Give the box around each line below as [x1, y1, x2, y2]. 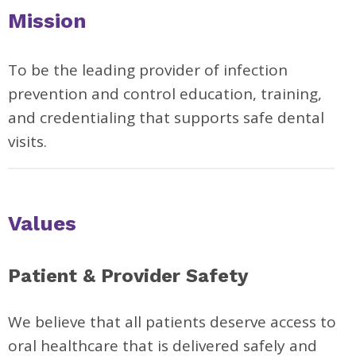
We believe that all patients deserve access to [8, 311, 336, 332]
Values [8, 211, 76, 235]
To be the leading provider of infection [8, 60, 288, 80]
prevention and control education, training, [8, 83, 322, 104]
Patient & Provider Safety [8, 265, 249, 287]
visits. [8, 131, 47, 152]
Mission [8, 9, 87, 33]
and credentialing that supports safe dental [8, 107, 324, 128]
